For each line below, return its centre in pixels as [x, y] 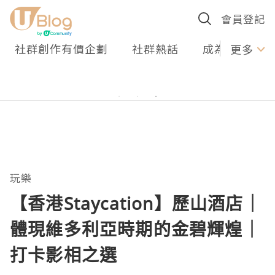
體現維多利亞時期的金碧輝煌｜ [135, 229]
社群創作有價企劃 [61, 48]
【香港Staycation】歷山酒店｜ [136, 203]
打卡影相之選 [64, 255]
